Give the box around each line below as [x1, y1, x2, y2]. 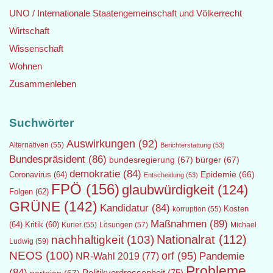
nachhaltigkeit [51, 233, 124, 246]
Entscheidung [144, 171, 184, 179]
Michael [230, 221, 257, 229]
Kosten [224, 204, 249, 213]
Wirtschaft [9, 26, 49, 36]
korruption [172, 205, 206, 213]
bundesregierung [109, 155, 175, 165]
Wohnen [9, 61, 42, 71]
